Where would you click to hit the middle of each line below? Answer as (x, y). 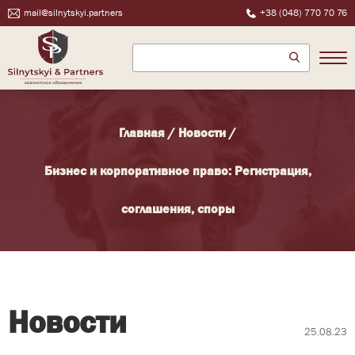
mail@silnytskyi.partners (73, 13)
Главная (142, 132)
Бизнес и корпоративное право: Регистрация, (177, 170)
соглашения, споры (177, 208)
